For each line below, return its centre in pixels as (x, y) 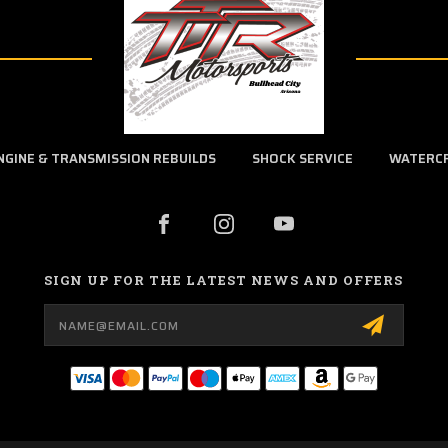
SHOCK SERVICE (302, 158)
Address (71, 324)
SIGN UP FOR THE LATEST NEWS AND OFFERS (224, 279)
